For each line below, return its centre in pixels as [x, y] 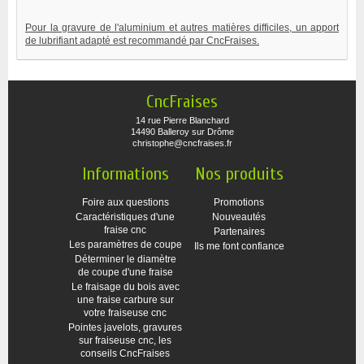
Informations [125, 174]
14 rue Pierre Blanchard [182, 120]
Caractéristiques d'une [125, 217]
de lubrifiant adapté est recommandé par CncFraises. [142, 41]
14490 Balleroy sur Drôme [182, 132]
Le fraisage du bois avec [125, 287]
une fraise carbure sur [125, 300]
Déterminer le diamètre [125, 259]
